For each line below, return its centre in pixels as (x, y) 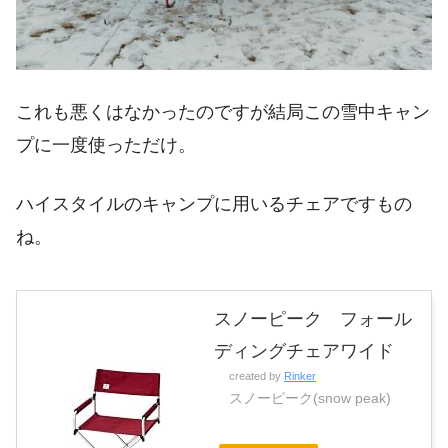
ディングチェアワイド (304, 350)
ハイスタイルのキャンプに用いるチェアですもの (214, 204)
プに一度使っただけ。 (106, 144)
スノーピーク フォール (313, 318)
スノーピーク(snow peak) (310, 397)
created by (256, 375)
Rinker (300, 375)
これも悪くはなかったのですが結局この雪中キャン (223, 111)
